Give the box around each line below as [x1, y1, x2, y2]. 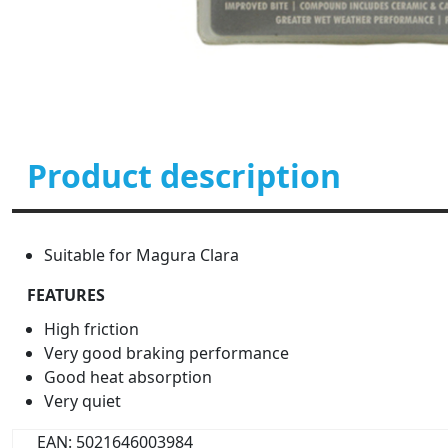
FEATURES [27, 284, 105, 306]
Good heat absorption [44, 366, 212, 388]
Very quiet [44, 390, 121, 412]
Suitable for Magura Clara [44, 244, 239, 266]
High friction [44, 318, 139, 340]
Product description [27, 154, 341, 197]
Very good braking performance [44, 342, 289, 364]
